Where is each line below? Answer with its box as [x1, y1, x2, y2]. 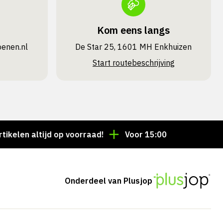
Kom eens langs [97, 23, 170, 37]
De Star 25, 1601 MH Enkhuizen [75, 42, 192, 52]
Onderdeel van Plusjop [65, 175, 153, 186]
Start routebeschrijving [92, 58, 175, 68]
